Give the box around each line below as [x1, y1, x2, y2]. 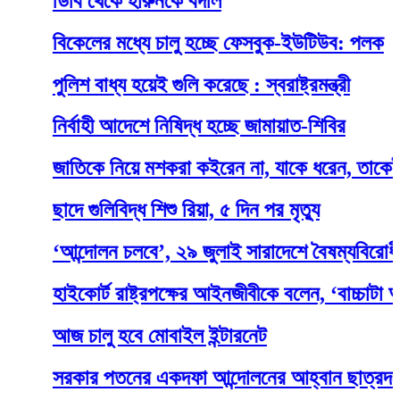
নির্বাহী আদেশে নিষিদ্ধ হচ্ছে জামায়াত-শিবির [12, 114, 305, 138]
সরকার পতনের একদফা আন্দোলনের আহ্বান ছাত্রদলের [12, 365, 378, 389]
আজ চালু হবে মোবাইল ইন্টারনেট [12, 323, 227, 347]
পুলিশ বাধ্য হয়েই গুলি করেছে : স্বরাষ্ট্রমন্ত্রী [12, 72, 310, 96]
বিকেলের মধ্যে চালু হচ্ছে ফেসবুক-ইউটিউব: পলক [12, 30, 344, 54]
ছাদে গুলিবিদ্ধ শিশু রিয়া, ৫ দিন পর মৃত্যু [12, 198, 279, 222]
